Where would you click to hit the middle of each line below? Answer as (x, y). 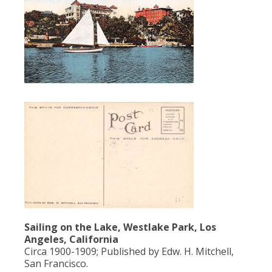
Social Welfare (146, 58)
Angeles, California (71, 239)
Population (146, 9)
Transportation (146, 107)
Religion (146, 34)
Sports (146, 82)
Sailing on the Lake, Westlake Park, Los (120, 227)
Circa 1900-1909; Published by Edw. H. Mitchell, (129, 251)
